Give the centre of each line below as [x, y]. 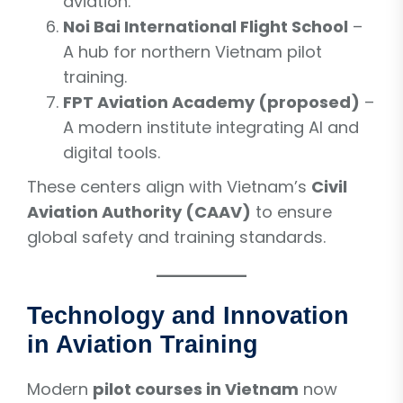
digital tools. [112, 152]
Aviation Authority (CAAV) [139, 211]
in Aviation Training [143, 344]
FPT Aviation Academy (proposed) [211, 102]
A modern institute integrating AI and [211, 127]
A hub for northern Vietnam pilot [193, 51]
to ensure [291, 211]
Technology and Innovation [188, 315]
